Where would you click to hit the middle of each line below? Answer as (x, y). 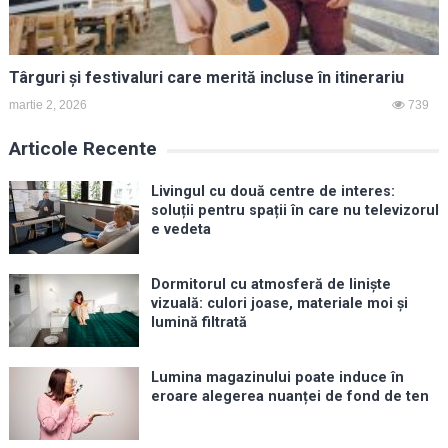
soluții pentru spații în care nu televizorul (294, 211)
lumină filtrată (198, 323)
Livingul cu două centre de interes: (272, 192)
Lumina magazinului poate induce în (277, 378)
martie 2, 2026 (47, 105)
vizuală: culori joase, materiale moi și (279, 304)
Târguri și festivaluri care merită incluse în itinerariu (206, 78)
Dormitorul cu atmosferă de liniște (270, 285)
